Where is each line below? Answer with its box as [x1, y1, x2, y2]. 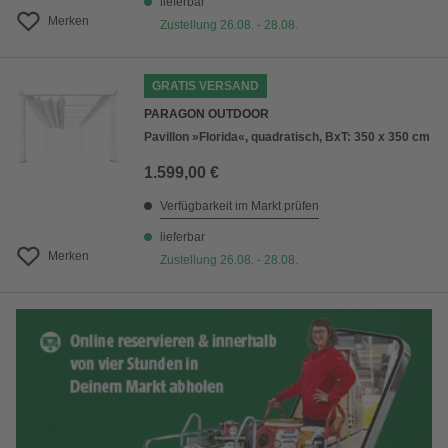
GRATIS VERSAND [152, 79, 259, 94]
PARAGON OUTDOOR [144, 107, 269, 122]
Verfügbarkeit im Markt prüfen [160, 199, 319, 214]
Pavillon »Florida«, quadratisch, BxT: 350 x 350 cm [144, 130, 430, 145]
